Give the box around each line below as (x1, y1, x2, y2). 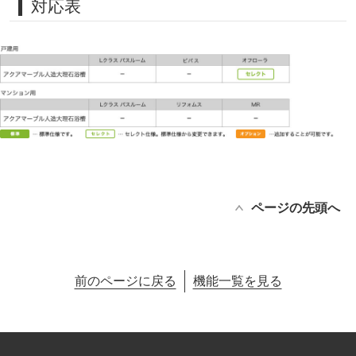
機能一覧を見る (192, 274, 282, 288)
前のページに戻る (74, 274, 176, 288)
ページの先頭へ (251, 201, 340, 215)
